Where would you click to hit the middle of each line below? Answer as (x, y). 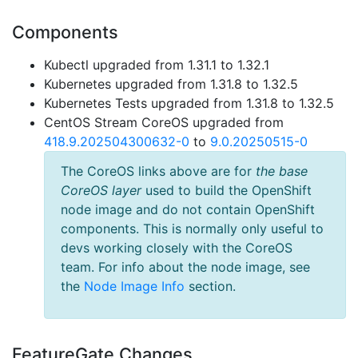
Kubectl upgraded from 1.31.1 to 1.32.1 (157, 65)
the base (282, 171)
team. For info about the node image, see (185, 267)
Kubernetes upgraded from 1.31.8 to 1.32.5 (171, 84)
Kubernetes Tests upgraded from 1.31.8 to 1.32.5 (189, 103)
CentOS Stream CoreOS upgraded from (164, 122)
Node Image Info (134, 286)
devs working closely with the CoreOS (177, 248)
